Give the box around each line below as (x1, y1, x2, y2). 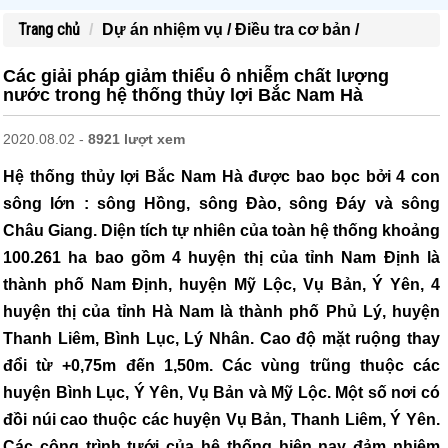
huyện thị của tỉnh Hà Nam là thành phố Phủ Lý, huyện (3, 303, 440, 320)
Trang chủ (18, 20, 80, 39)
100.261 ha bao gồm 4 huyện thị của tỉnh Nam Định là (3, 249, 440, 266)
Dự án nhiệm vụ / (102, 21, 235, 38)
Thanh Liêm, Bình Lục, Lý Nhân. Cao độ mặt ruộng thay (3, 330, 440, 347)
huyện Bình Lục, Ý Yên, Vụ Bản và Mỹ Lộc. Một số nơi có (3, 384, 440, 401)
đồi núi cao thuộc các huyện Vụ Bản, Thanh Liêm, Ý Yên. (3, 411, 440, 428)
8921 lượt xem (88, 131, 185, 147)
